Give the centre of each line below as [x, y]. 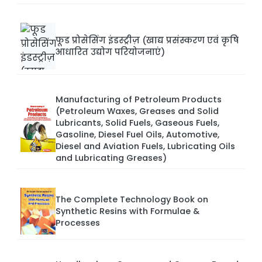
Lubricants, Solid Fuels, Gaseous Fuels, [137, 123]
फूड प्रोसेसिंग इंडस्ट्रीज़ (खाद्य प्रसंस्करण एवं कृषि [147, 41]
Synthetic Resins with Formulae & [127, 211]
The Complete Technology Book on [132, 200]
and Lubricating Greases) [111, 158]
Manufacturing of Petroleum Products [139, 100]
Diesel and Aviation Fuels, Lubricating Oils [145, 146]
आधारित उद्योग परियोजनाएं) [110, 52]
